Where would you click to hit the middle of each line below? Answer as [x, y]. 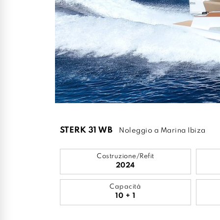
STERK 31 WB [86, 130]
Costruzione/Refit [125, 156]
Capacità [125, 187]
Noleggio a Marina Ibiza [162, 130]
